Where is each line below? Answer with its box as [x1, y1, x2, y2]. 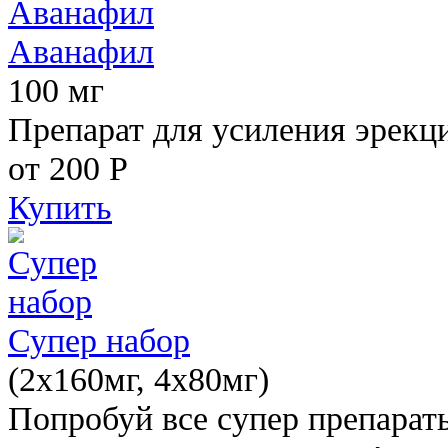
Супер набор [8, 320, 190, 359]
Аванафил [8, 31, 154, 70]
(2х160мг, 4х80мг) [8, 359, 269, 398]
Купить [8, 187, 112, 226]
